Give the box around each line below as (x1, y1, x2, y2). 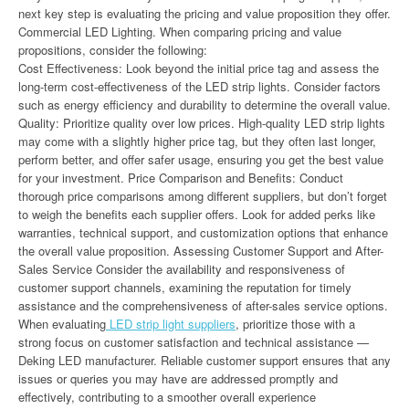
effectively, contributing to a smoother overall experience (18, 388, 316, 405)
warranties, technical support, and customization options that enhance (18, 224, 388, 241)
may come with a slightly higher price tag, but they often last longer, (18, 132, 376, 150)
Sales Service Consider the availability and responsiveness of (18, 260, 345, 278)
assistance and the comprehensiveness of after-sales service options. (18, 297, 388, 314)
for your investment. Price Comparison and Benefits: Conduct (18, 169, 343, 186)
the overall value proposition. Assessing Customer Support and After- (18, 242, 383, 259)
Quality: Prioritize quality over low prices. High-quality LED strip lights (18, 114, 385, 131)
